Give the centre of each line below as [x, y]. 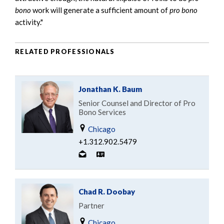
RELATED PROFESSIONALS [65, 52]
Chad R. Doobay [107, 191]
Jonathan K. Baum [110, 89]
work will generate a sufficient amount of [101, 10]
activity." [29, 22]
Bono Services [102, 112]
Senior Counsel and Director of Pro [137, 103]
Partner [91, 205]
